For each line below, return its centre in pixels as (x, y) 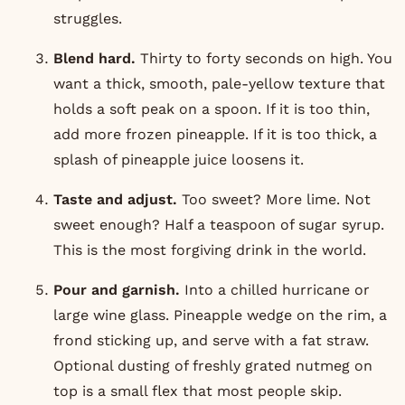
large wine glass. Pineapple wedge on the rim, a (220, 315)
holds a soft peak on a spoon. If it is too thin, (211, 108)
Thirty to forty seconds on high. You (264, 58)
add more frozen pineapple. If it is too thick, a (215, 134)
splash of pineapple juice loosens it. (178, 159)
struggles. (87, 18)
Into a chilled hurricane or (274, 289)
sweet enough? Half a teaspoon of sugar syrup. (218, 224)
